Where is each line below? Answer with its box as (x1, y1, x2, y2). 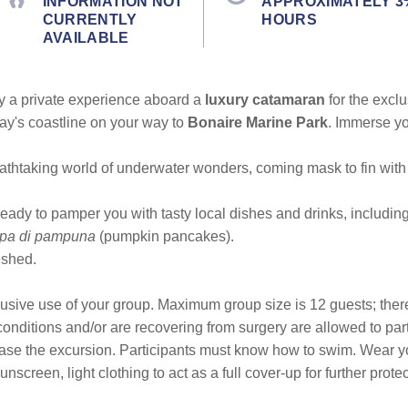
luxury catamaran (205, 91, 329, 107)
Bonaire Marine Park (188, 114, 328, 130)
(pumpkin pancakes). (99, 228, 234, 244)
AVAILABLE (42, 29, 129, 46)
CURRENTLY (42, 11, 138, 27)
